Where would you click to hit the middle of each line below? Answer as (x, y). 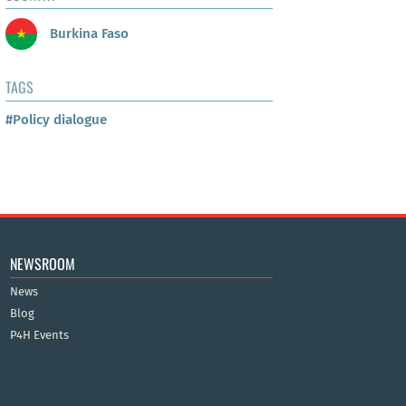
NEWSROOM (42, 263)
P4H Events (39, 334)
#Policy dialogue (56, 120)
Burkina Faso (87, 33)
